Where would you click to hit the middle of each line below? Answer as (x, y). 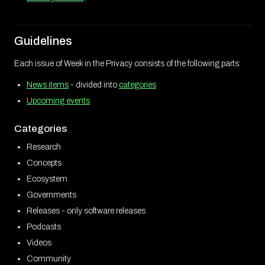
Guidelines (43, 41)
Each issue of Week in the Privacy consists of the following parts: (127, 64)
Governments (51, 195)
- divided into (94, 85)
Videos (39, 243)
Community (49, 258)
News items (48, 85)
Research (44, 147)
